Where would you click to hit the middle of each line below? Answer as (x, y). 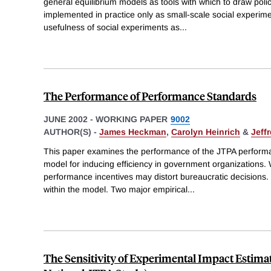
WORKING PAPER (132, 119)
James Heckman (133, 132)
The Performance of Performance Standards (150, 96)
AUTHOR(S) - (71, 132)
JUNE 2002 (66, 119)
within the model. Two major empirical (116, 189)
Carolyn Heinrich (206, 132)
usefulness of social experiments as (112, 27)
